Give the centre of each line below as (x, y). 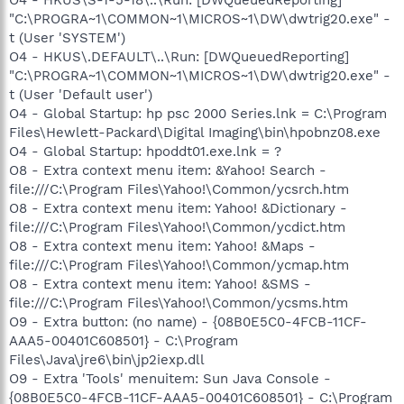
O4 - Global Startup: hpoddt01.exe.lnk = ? (145, 151)
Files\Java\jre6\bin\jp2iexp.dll (107, 359)
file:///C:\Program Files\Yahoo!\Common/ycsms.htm (179, 303)
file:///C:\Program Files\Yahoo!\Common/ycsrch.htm (179, 189)
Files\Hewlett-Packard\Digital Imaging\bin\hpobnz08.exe (195, 132)
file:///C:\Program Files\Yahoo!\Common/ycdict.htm (177, 227)
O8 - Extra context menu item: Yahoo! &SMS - (160, 284)
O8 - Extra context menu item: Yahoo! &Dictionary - (178, 208)
